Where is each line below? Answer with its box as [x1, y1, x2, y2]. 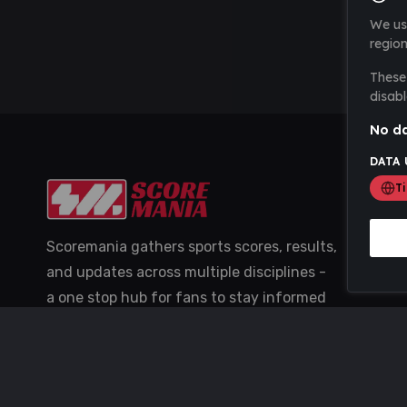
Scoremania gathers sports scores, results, [46, 238, 337, 256]
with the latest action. [46, 314, 199, 333]
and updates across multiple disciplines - [46, 263, 326, 282]
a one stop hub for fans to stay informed [46, 289, 326, 307]
